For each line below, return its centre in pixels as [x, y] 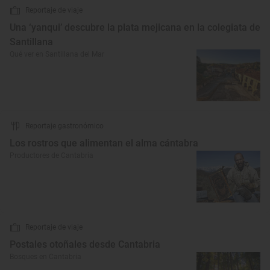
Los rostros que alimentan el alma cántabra [104, 143]
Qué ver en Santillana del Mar [57, 54]
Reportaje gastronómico [64, 126]
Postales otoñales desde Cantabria [85, 244]
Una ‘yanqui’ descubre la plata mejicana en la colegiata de [135, 27]
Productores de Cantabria [52, 155]
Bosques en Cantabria [46, 257]
